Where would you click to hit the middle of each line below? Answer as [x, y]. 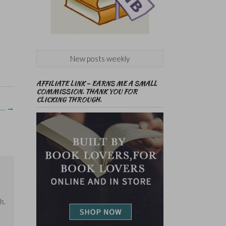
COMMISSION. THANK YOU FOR [87, 92]
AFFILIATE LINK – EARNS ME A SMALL [96, 84]
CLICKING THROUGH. [69, 100]
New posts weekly [100, 59]
